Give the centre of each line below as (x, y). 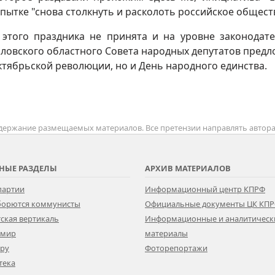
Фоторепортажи (176, 248)
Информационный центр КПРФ (205, 189)
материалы (166, 233)
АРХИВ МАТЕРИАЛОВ (188, 168)
